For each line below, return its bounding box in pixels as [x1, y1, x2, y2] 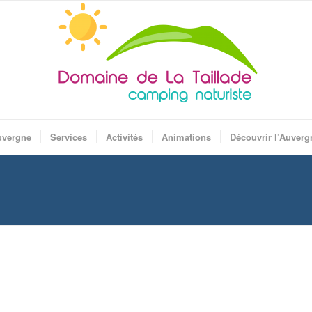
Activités [106, 130, 143, 143]
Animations [162, 130, 211, 143]
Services [50, 130, 87, 143]
